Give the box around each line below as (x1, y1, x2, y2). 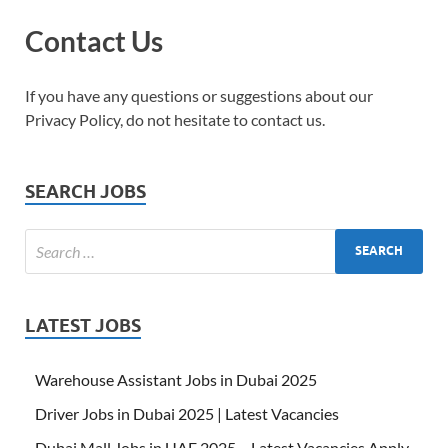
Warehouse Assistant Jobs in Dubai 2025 (35, 369, 317, 389)
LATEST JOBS (25, 314, 141, 336)
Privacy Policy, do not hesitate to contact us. (25, 109, 325, 129)
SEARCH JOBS (25, 180, 146, 202)
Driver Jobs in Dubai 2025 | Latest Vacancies (35, 403, 339, 423)
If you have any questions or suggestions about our (25, 85, 373, 105)
